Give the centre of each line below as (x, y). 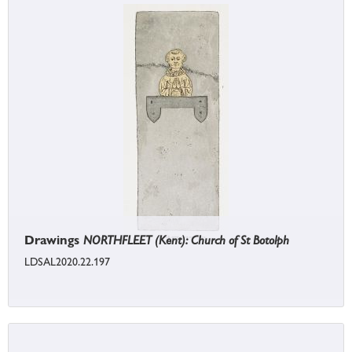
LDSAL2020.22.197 (67, 262)
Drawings (54, 240)
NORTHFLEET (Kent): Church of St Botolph (186, 240)
